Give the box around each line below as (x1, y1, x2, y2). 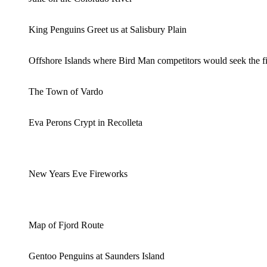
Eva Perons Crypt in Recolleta (29, 117, 142, 128)
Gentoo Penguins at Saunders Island (29, 250, 164, 261)
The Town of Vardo (29, 86, 103, 97)
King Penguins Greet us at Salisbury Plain (29, 24, 187, 35)
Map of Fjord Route (29, 219, 104, 230)
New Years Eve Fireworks (29, 168, 128, 179)
